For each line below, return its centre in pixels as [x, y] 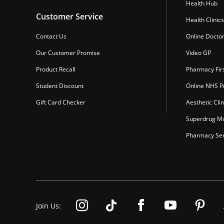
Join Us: [48, 206]
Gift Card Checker [61, 102]
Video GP [198, 53]
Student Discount [60, 86]
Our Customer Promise [68, 53]
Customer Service [69, 17]
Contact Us [51, 36]
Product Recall [56, 69]
